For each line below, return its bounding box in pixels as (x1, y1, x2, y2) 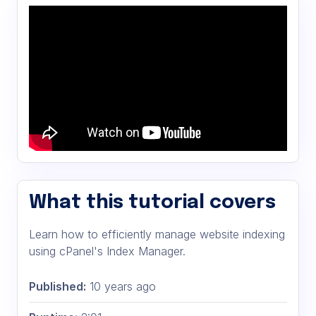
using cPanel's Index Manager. (29, 244, 186, 259)
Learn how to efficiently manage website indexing (29, 227, 285, 242)
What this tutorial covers (29, 193, 276, 213)
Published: (29, 279, 86, 293)
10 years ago (86, 279, 156, 293)
